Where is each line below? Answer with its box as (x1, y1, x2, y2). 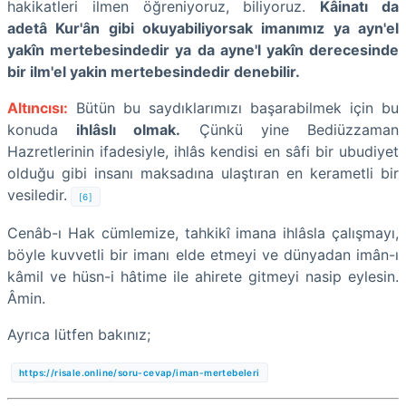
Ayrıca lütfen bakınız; (7, 324, 150, 343)
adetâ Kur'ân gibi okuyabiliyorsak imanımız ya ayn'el (7, 18, 399, 37)
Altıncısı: (7, 98, 68, 117)
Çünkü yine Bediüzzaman (180, 120, 400, 139)
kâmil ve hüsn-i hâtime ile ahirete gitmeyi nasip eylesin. (7, 266, 399, 285)
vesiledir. (7, 185, 67, 204)
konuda (7, 120, 77, 139)
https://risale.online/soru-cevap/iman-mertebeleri (19, 366, 260, 378)
